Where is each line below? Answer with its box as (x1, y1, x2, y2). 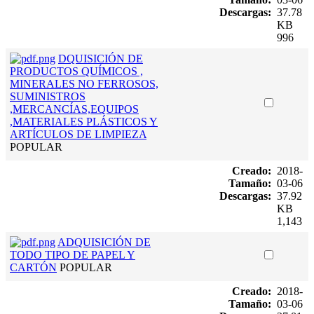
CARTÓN (10, 261, 57, 273)
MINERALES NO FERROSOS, (10, 77, 158, 90)
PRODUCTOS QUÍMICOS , (10, 64, 143, 77)
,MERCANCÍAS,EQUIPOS (10, 102, 139, 115)
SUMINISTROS (10, 90, 86, 102)
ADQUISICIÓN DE (57, 235, 151, 248)
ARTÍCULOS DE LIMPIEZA (10, 128, 146, 140)
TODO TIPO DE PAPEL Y (10, 248, 135, 261)
